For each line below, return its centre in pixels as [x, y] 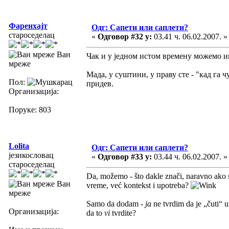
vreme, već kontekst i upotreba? [139, 185]
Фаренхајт [28, 26]
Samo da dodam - [116, 203]
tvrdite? [123, 213]
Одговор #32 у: [125, 36]
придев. [100, 83]
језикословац [31, 155]
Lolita [19, 146]
